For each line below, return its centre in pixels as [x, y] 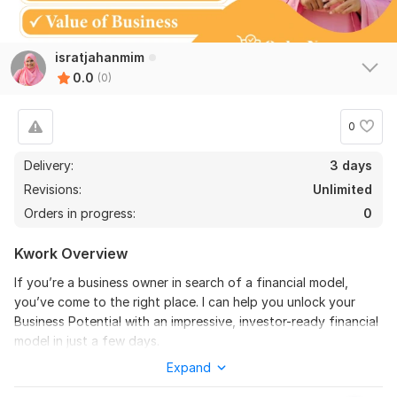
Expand [188, 367]
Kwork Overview [71, 253]
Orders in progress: [80, 213]
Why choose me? [65, 369]
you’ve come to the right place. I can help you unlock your [185, 301]
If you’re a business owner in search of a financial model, [181, 282]
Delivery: [49, 165]
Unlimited [343, 189]
